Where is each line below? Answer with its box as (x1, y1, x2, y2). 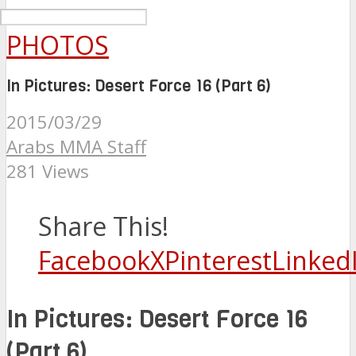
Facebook (38, 243, 150, 278)
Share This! (38, 209, 168, 244)
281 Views (6, 159, 89, 184)
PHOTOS (6, 28, 109, 62)
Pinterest (164, 243, 272, 278)
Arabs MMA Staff (6, 134, 146, 160)
